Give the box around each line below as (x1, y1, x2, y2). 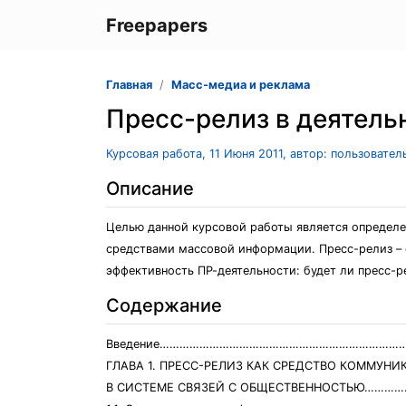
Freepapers (106, 14, 208, 36)
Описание (106, 178, 194, 199)
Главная (106, 78, 152, 92)
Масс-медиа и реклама (171, 78, 310, 92)
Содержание (106, 295, 222, 316)
